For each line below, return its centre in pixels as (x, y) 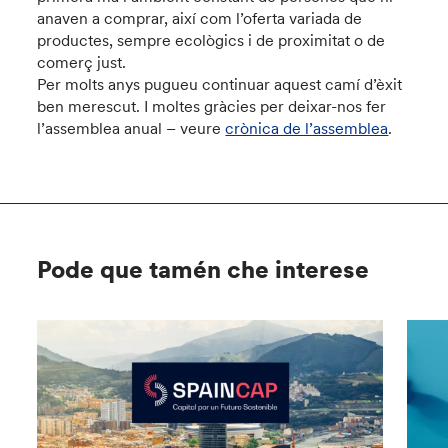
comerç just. (82, 62)
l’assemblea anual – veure (131, 128)
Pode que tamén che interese (203, 269)
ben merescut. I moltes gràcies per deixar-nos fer (212, 106)
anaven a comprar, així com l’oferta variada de (200, 18)
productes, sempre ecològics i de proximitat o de (211, 40)
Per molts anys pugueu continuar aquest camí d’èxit (220, 84)
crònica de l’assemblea (307, 128)
